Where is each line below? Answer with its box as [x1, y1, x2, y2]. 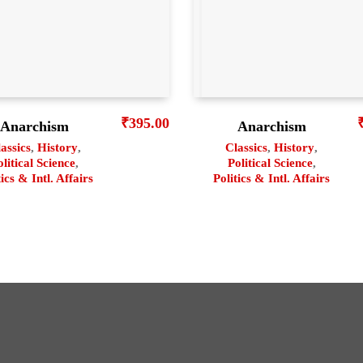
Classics [225, 140, 268, 154]
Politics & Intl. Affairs [213, 171, 331, 185]
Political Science [227, 156, 313, 169]
